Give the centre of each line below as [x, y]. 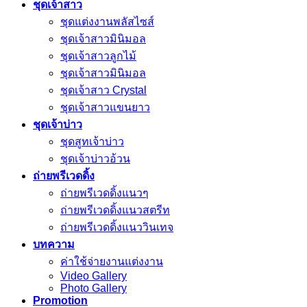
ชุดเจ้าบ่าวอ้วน [95, 158]
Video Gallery [94, 275]
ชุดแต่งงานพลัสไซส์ [107, 21]
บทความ [54, 244]
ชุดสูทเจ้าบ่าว [92, 141]
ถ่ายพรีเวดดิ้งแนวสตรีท [115, 210]
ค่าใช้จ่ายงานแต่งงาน [112, 261]
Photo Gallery [94, 288]
